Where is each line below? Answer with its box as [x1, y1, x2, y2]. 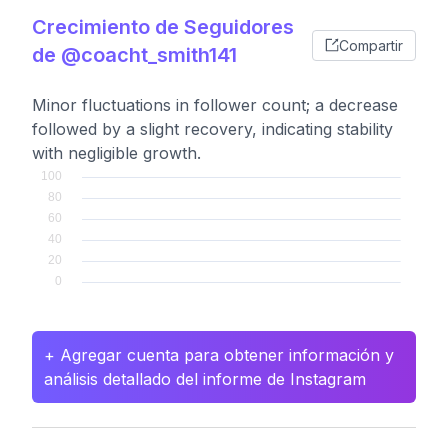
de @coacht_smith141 [32, 43, 237, 67]
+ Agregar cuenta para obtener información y [44, 345, 394, 365]
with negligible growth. [32, 143, 201, 163]
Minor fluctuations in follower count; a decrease [32, 95, 398, 115]
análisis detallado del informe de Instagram [44, 369, 366, 389]
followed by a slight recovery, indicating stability [32, 119, 393, 139]
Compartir [339, 36, 403, 54]
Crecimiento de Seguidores [32, 15, 294, 39]
